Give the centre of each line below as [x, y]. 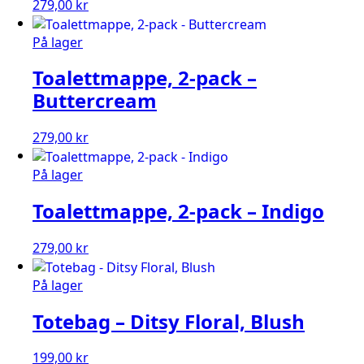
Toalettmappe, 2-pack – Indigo [178, 210]
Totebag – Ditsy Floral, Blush [169, 321]
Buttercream [95, 101]
